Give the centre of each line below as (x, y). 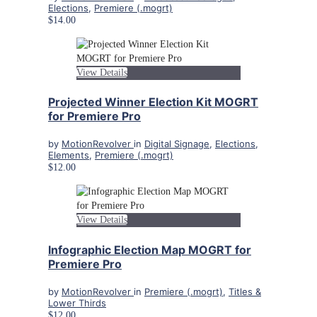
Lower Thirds (77, 302)
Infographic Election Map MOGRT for (150, 249)
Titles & (245, 291)
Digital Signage (177, 144)
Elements (69, 155)
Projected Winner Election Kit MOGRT (153, 102)
